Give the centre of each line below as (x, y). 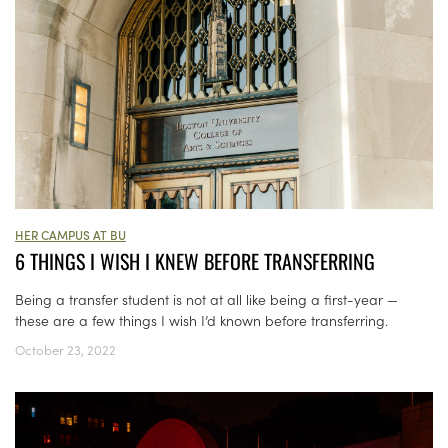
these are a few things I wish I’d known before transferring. (201, 320)
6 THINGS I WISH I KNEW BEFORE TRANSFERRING (195, 261)
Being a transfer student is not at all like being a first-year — (206, 299)
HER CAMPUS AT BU (70, 235)
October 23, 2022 (65, 350)
